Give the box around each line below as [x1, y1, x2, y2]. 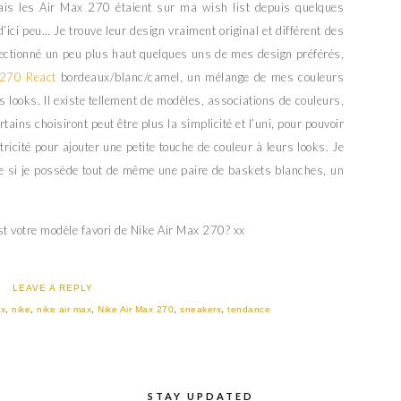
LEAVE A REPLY [13, 283, 93, 294]
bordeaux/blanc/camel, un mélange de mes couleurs [55, 70, 345, 85]
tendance [227, 304, 271, 315]
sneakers [180, 304, 222, 315]
